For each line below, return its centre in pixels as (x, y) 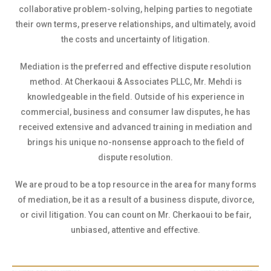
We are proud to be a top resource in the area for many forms (135, 184)
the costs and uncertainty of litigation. (135, 39)
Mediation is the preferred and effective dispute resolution (135, 67)
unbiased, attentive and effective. (135, 230)
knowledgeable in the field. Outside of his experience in (135, 97)
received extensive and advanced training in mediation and (135, 127)
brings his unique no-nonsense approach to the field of (135, 142)
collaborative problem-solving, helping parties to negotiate (135, 9)
